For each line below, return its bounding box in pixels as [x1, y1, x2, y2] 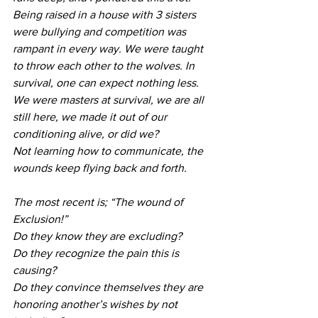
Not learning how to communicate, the [13, 144, 206, 157]
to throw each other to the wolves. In [13, 59, 197, 72]
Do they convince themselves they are [13, 280, 206, 293]
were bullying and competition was [13, 25, 189, 38]
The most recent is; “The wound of [13, 195, 186, 208]
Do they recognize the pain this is [13, 246, 182, 259]
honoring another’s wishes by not [13, 297, 180, 310]
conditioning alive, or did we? [13, 127, 158, 140]
